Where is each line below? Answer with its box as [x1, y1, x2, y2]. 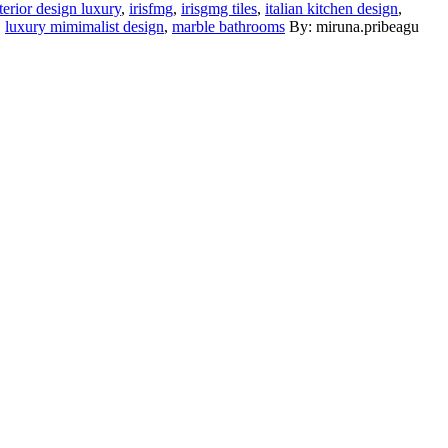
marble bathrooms [172, 17, 285, 35]
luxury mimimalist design [5, 17, 164, 35]
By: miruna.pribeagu [289, 17, 419, 35]
